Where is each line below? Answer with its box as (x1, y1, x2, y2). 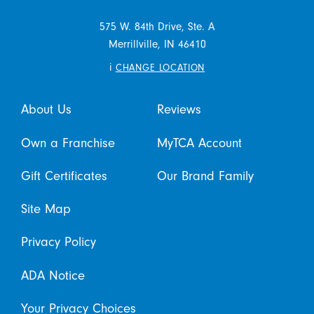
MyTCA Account (157, 135, 242, 151)
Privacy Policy (20, 235, 96, 250)
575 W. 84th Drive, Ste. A (100, 20, 214, 33)
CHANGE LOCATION (115, 62, 205, 73)
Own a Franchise (20, 135, 115, 151)
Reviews (157, 102, 201, 118)
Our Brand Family (157, 168, 254, 184)
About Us (20, 102, 71, 118)
